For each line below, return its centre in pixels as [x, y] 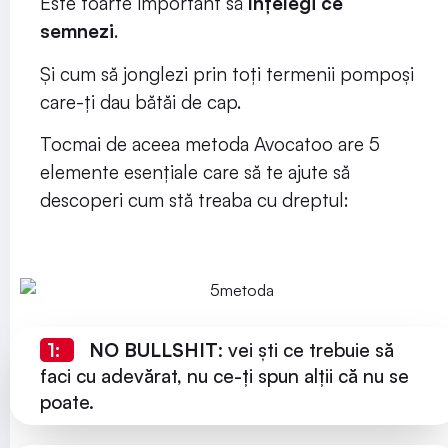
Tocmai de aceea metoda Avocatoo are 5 [210, 143]
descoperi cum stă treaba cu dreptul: [194, 199]
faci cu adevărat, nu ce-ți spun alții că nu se [224, 376]
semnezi [77, 31]
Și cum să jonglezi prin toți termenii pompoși [227, 73]
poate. [67, 402]
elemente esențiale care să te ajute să [195, 171]
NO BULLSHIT [153, 350]
